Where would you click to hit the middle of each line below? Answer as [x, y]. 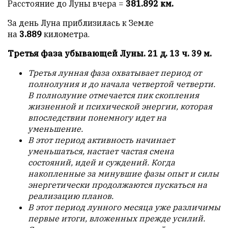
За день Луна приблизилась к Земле [81, 23]
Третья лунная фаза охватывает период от [115, 73]
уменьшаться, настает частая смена [101, 151]
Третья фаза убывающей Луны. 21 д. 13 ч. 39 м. [110, 54]
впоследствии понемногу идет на [97, 118]
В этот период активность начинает [101, 140]
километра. [67, 34]
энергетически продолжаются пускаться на [118, 185]
